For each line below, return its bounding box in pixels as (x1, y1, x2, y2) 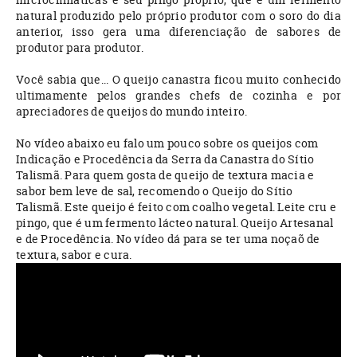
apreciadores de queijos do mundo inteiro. (16, 104, 248, 120)
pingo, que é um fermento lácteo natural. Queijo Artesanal (16, 215, 334, 231)
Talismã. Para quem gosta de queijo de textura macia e (16, 167, 315, 183)
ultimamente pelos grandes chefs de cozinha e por (16, 88, 341, 104)
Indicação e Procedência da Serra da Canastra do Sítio (16, 151, 315, 167)
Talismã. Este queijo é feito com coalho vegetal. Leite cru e (16, 199, 336, 215)
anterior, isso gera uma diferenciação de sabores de (16, 24, 341, 40)
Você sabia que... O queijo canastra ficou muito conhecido (16, 72, 341, 88)
